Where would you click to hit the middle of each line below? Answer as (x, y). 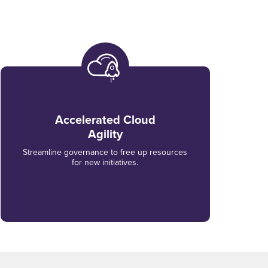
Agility (105, 134)
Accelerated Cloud (105, 120)
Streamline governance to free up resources (105, 152)
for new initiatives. (105, 162)
